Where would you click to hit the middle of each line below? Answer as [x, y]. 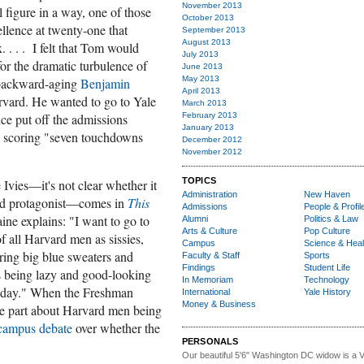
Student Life [327, 267]
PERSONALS [210, 341]
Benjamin [105, 84]
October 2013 [208, 17]
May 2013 [201, 78]
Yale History [327, 292]
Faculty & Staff [211, 255]
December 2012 [212, 139]
